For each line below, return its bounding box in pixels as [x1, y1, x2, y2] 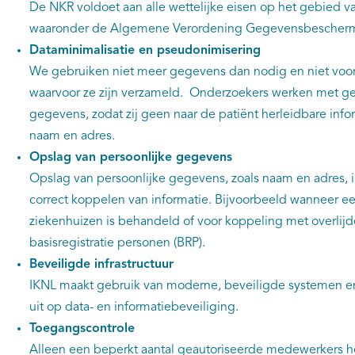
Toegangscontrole [29, 323, 135, 335]
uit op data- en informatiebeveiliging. [29, 301, 239, 314]
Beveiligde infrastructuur [29, 258, 174, 271]
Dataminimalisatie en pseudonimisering [29, 44, 261, 57]
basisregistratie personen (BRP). [29, 237, 208, 250]
